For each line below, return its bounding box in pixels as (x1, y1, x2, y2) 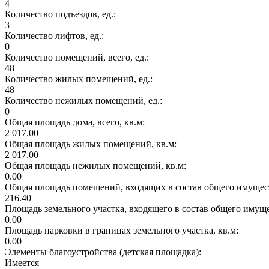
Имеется (5, 257, 39, 268)
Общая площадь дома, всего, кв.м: (5, 116, 147, 127)
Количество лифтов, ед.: (5, 30, 106, 41)
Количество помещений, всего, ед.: (5, 52, 151, 62)
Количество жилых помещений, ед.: (5, 73, 155, 84)
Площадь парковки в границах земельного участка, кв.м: (5, 225, 241, 235)
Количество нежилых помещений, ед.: (5, 95, 165, 106)
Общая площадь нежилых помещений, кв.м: (5, 160, 189, 171)
